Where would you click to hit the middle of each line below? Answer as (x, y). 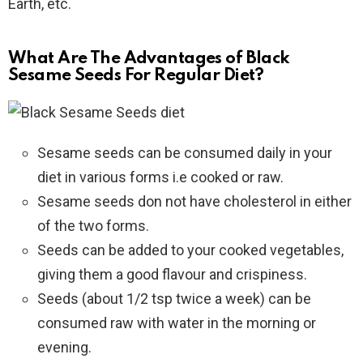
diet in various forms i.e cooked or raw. (160, 177)
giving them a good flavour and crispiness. (172, 274)
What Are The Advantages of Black (149, 59)
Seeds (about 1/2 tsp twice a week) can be (174, 299)
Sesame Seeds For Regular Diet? (136, 76)
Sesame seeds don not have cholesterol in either (194, 201)
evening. (64, 347)
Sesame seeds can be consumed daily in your (185, 153)
